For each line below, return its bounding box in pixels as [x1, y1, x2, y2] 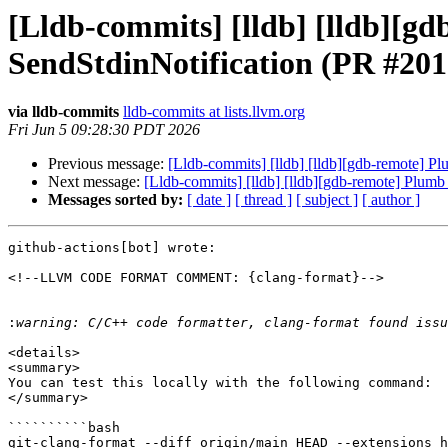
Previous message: [48, 155, 168, 173]
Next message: [48, 173, 144, 191]
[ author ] [362, 191, 420, 209]
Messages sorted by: [48, 191, 183, 209]
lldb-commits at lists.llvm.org [123, 103, 305, 121]
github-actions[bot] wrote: [8, 240, 216, 256]
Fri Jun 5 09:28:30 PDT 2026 [8, 121, 200, 139]
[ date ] [187, 191, 231, 209]
